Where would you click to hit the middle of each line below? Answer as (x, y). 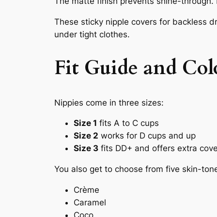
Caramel (90, 203)
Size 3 (86, 148)
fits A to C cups (128, 123)
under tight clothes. (92, 35)
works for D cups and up (147, 136)
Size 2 (86, 136)
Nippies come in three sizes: (109, 102)
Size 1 (85, 123)
